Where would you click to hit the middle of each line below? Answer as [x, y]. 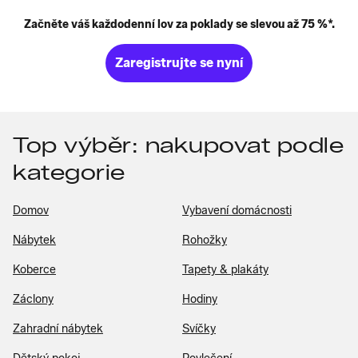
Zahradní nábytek [58, 328]
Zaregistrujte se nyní [179, 62]
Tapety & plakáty [225, 269]
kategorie [69, 172]
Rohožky [205, 240]
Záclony [33, 299]
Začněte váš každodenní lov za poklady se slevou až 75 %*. [179, 24]
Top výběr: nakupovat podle [178, 145]
